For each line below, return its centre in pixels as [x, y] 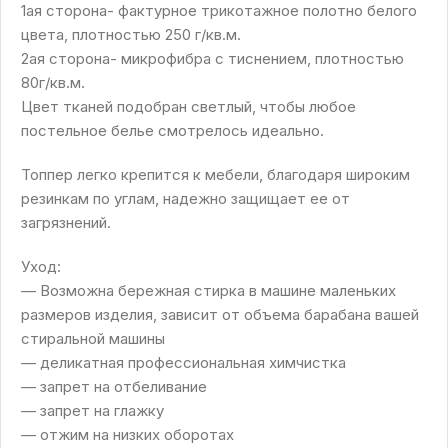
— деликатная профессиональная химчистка [183, 363]
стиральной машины [93, 339]
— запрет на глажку [92, 411]
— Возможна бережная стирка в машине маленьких [208, 291]
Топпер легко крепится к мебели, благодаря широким [215, 175]
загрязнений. [66, 223]
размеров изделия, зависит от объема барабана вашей [220, 315]
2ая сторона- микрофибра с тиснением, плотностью [212, 59]
